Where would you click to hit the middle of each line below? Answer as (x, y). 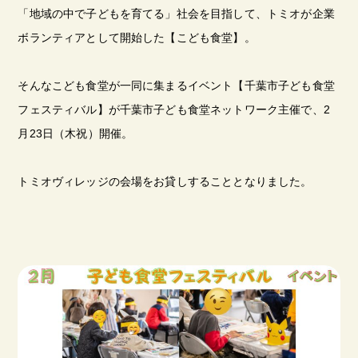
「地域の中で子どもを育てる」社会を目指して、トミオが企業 (176, 13)
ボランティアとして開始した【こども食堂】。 (137, 37)
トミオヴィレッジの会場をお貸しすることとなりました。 (165, 181)
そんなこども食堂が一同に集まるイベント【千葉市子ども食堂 (176, 85)
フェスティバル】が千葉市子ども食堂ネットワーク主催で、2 (174, 109)
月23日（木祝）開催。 (76, 133)
